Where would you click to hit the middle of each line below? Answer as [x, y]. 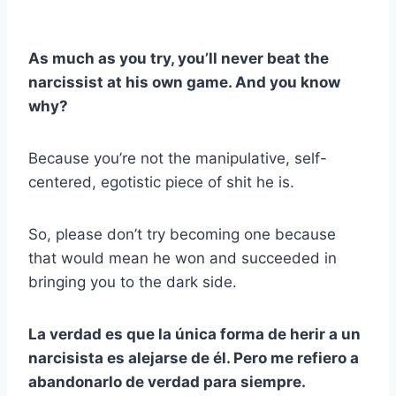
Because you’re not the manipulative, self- [178, 159]
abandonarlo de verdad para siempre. [167, 382]
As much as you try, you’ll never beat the [179, 59]
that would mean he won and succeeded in [183, 259]
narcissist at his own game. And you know [184, 83]
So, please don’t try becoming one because [182, 235]
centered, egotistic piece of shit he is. [161, 183]
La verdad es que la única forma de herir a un [194, 335]
